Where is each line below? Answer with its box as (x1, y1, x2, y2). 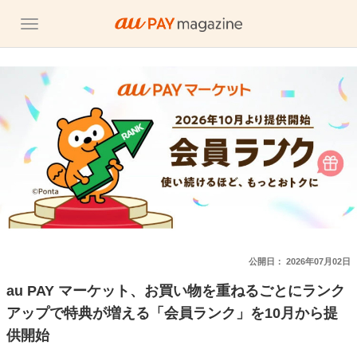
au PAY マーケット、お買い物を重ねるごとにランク (6, 283, 345, 299)
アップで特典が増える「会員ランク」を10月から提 (6, 305, 338, 321)
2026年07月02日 (286, 257, 351, 266)
